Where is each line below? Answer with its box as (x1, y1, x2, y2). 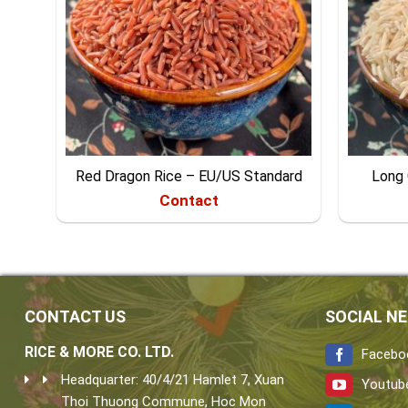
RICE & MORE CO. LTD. (25, 342, 174, 361)
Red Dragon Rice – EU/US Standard (75, 167, 302, 185)
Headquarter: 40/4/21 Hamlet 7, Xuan (61, 371, 284, 388)
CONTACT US (25, 306, 126, 326)
